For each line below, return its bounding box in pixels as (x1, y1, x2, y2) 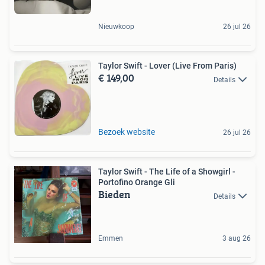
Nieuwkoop (98, 22, 134, 31)
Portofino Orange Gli (98, 177, 175, 188)
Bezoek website (98, 127, 155, 137)
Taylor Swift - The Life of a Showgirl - (98, 167, 235, 177)
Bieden (98, 186, 131, 203)
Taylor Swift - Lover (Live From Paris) (98, 61, 237, 71)
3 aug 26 (222, 234, 251, 243)
